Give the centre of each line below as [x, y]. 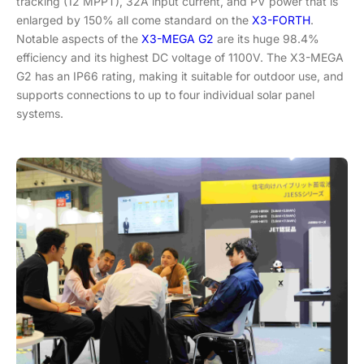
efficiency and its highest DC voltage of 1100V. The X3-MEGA [180, 57]
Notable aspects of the [79, 39]
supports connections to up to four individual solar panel [165, 95]
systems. [40, 113]
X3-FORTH [281, 20]
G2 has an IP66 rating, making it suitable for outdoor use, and [180, 76]
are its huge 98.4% [266, 39]
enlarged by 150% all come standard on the [134, 20]
